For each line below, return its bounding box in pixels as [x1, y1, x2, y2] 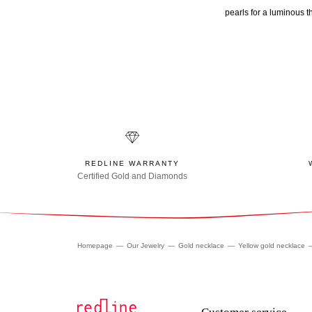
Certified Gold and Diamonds [77, 171, 187, 182]
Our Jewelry [127, 242, 164, 250]
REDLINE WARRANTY [84, 159, 180, 168]
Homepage [77, 242, 113, 250]
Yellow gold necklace [238, 242, 307, 250]
